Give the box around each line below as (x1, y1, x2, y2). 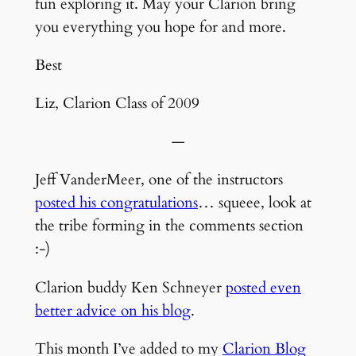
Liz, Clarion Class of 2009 (34, 93, 199, 114)
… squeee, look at (197, 192, 311, 214)
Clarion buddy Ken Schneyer (34, 277, 226, 298)
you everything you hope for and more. (34, 16, 286, 37)
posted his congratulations (34, 192, 198, 214)
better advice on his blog (34, 300, 191, 321)
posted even (225, 277, 301, 298)
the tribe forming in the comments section (34, 215, 304, 237)
